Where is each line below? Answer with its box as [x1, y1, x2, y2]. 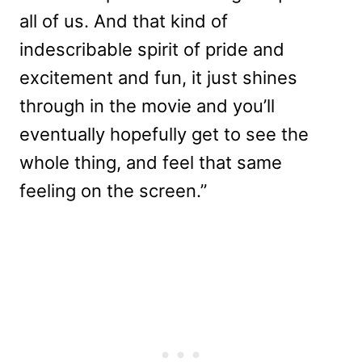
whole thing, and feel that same [19, 151, 282, 173]
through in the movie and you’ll [19, 95, 275, 116]
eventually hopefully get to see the [19, 123, 309, 145]
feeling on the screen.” [19, 179, 207, 201]
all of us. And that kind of [19, 10, 228, 32]
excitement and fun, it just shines [19, 66, 297, 88]
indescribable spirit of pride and [19, 38, 284, 60]
